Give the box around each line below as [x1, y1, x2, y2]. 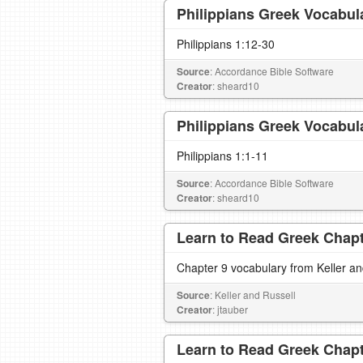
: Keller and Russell [210, 288, 296, 301]
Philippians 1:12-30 [177, 36, 275, 52]
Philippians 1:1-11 [177, 147, 268, 164]
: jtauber [212, 302, 248, 316]
